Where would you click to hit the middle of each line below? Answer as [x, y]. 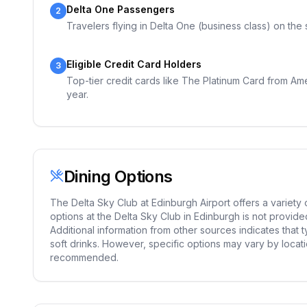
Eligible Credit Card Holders [134, 64]
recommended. [84, 257]
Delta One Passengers [121, 9]
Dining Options [118, 176]
